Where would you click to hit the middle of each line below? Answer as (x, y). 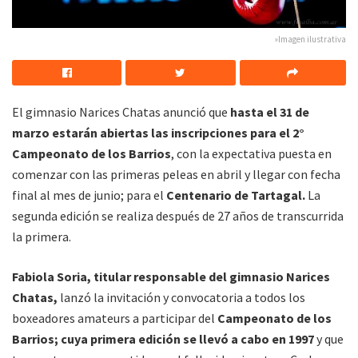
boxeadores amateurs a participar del (113, 318)
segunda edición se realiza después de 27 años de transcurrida (178, 216)
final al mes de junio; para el (89, 195)
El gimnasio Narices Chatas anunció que (120, 112)
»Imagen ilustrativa (310, 40)
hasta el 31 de (268, 112)
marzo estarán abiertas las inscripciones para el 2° (158, 133)
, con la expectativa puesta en (251, 154)
